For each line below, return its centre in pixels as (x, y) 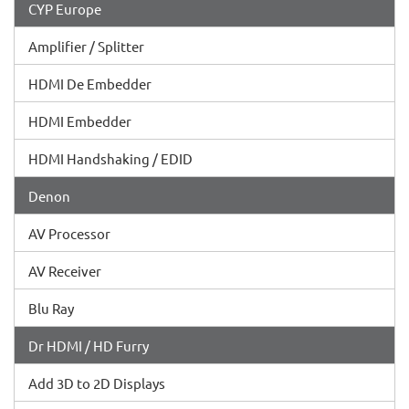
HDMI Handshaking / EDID (110, 158)
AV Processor (69, 233)
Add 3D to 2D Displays (97, 383)
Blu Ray (51, 308)
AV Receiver (65, 271)
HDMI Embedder (80, 121)
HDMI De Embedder (90, 84)
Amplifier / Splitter (86, 46)
